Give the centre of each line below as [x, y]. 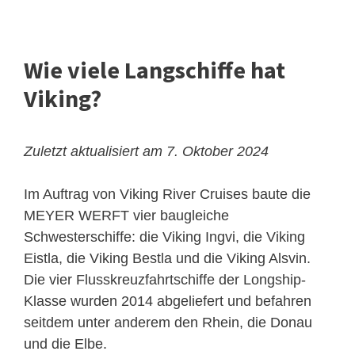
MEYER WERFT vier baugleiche [126, 216]
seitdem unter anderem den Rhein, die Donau [168, 323]
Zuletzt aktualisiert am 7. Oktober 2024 [146, 152]
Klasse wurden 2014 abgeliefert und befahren [168, 302]
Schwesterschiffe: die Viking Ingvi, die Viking [164, 237]
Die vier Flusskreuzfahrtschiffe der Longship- [165, 280]
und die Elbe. [65, 344]
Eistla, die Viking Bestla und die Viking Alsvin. [167, 259]
